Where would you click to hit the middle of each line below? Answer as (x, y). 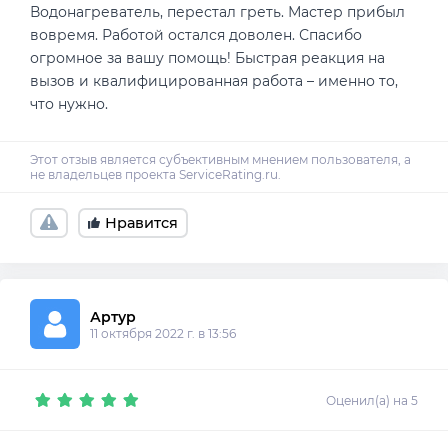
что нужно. (69, 104)
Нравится (141, 222)
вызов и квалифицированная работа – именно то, (214, 81)
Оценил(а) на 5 (372, 400)
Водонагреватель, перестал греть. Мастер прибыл (217, 12)
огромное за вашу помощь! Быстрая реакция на (207, 58)
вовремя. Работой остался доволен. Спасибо (196, 35)
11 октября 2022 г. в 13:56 (163, 333)
